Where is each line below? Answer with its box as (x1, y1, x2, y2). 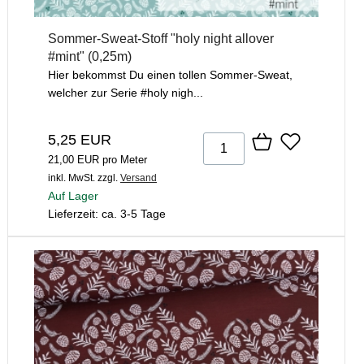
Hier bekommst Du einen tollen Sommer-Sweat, (48, 67, 292, 81)
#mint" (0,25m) (48, 49, 132, 63)
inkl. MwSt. (48, 171, 95, 184)
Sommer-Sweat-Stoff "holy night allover (48, 31, 274, 45)
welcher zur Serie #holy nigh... (48, 85, 203, 99)
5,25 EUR (48, 131, 111, 148)
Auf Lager (48, 188, 98, 202)
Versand (120, 171, 157, 184)
